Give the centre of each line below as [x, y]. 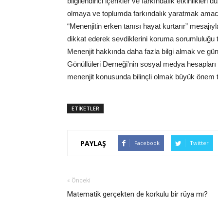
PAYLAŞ [93, 143]
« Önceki [79, 181]
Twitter [199, 143]
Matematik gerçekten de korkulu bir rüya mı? [137, 194]
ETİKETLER [85, 108]
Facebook [147, 143]
